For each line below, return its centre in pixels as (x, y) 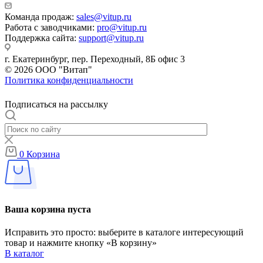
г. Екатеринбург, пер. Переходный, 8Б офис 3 (95, 59)
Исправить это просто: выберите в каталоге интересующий (124, 232)
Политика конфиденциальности (69, 80)
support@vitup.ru (111, 38)
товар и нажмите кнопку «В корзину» (81, 242)
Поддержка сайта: (42, 38)
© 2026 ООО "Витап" (48, 70)
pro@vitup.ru (122, 28)
